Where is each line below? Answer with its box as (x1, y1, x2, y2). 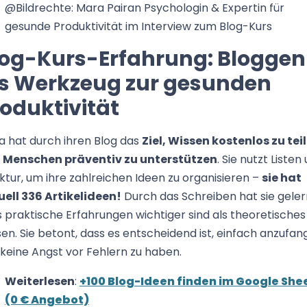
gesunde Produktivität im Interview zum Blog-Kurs (5, 19, 272, 35)
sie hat (262, 170, 302, 186)
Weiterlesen (5, 273, 75, 290)
